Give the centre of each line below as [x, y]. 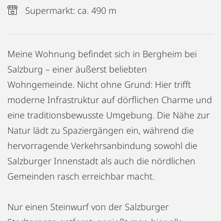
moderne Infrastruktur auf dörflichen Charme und [110, 99]
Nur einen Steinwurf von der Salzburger [88, 206]
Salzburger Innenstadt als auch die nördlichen [101, 161]
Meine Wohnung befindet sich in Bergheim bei [102, 54]
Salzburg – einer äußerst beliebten [77, 69]
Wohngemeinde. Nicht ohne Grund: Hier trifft [99, 84]
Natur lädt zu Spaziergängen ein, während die [101, 130]
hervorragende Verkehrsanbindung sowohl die [102, 145]
